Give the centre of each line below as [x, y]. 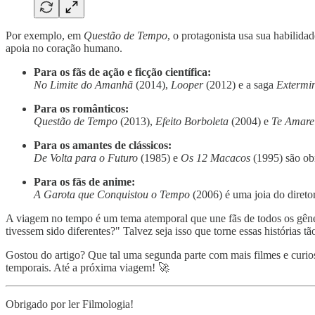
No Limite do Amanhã [83, 85]
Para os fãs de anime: [84, 182]
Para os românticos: [81, 109]
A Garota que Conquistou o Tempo [112, 195]
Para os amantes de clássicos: [103, 146]
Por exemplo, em [45, 36]
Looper [187, 85]
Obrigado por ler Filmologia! [70, 304]
